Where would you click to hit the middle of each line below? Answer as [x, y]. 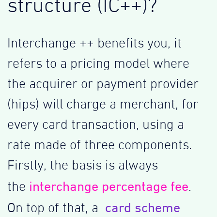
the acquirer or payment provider [103, 84]
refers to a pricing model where [98, 64]
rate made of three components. [100, 145]
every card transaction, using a [96, 125]
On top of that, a [54, 208]
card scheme [141, 207]
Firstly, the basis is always [83, 166]
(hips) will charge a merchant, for [103, 105]
